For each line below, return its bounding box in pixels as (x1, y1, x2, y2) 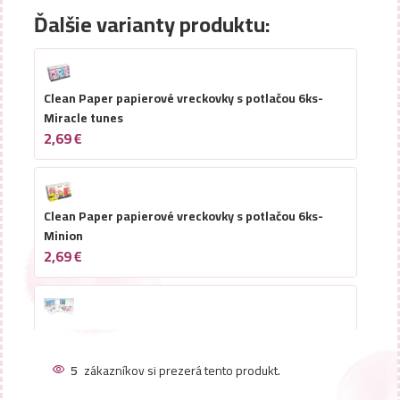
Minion (44, 224, 83, 248)
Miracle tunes (44, 105, 123, 129)
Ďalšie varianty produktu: (34, 4, 271, 45)
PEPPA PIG (44, 342, 104, 366)
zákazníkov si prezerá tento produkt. (84, 359, 280, 382)
